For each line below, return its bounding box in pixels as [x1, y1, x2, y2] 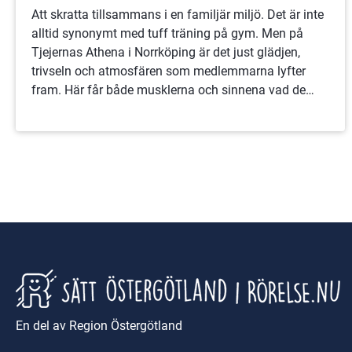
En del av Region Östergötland [16, 317, 182, 333]
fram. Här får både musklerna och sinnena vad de [31, 82, 306, 97]
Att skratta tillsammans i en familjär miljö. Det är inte [31, 6, 324, 22]
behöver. [31, 101, 78, 116]
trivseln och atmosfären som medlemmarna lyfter [31, 63, 306, 79]
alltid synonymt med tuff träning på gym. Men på [31, 25, 303, 41]
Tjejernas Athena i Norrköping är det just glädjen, [31, 44, 300, 60]
